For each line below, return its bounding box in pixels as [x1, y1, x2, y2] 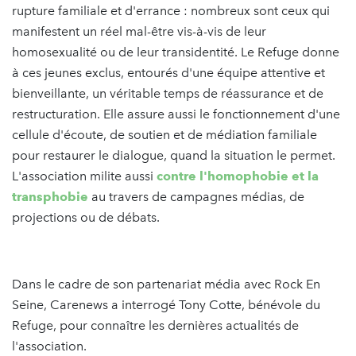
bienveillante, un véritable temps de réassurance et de [12, 85, 323, 101]
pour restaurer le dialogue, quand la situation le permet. [12, 147, 335, 163]
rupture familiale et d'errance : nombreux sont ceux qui [12, 2, 330, 18]
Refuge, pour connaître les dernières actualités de [12, 317, 299, 333]
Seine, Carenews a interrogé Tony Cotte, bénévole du [12, 296, 320, 312]
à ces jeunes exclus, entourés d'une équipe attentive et [12, 64, 325, 80]
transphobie [12, 188, 88, 204]
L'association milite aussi [12, 168, 157, 184]
